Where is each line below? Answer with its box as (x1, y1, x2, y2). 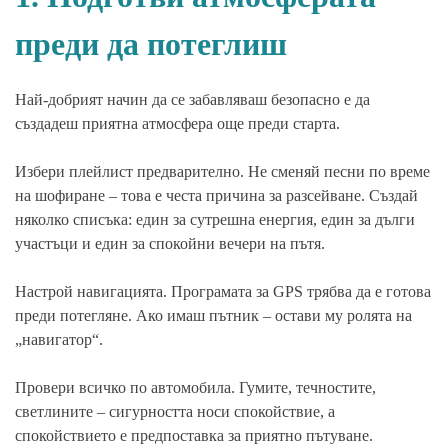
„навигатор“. (15, 330, 103, 348)
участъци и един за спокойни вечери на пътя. (15, 234, 325, 252)
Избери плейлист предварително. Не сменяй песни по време (15, 162, 430, 180)
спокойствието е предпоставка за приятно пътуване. (15, 426, 373, 444)
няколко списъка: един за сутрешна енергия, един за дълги (15, 210, 415, 228)
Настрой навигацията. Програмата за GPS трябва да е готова (15, 282, 431, 300)
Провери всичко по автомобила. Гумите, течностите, (15, 378, 376, 396)
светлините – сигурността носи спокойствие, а (15, 402, 335, 420)
